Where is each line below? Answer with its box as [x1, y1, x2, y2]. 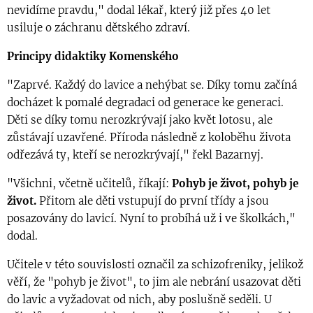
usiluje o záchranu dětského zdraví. [7, 21, 190, 35]
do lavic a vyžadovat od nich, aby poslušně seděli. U [7, 293, 272, 307]
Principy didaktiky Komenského [7, 50, 179, 64]
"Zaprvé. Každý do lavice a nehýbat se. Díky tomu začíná [7, 78, 297, 92]
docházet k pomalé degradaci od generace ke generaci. [7, 96, 284, 110]
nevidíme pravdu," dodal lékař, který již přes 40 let [7, 3, 270, 17]
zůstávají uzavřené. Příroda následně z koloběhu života [7, 131, 291, 145]
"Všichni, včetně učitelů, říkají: [7, 177, 172, 191]
